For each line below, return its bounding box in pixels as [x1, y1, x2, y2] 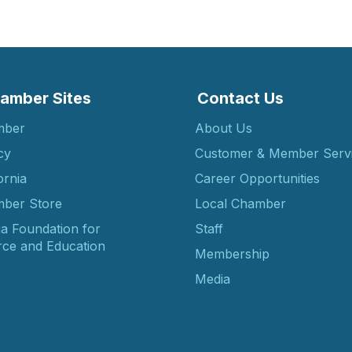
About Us [195, 120, 252, 137]
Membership [195, 246, 269, 262]
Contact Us [197, 89, 284, 108]
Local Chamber [195, 196, 286, 212]
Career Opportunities [195, 170, 320, 187]
